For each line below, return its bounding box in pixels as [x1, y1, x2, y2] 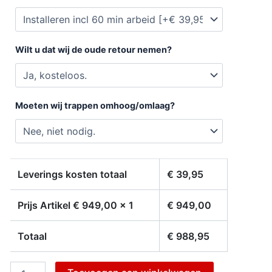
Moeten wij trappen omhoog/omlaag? [15, 100, 175, 110]
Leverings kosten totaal [17, 168, 127, 180]
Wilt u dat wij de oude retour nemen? [15, 44, 172, 55]
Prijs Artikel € [17, 199, 82, 211]
